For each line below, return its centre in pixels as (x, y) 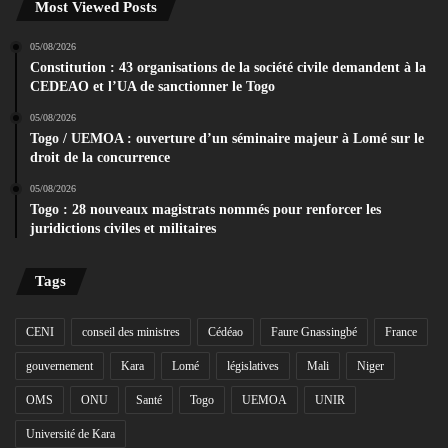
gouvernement (59, 366)
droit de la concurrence (100, 158)
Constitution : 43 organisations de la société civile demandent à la (228, 68)
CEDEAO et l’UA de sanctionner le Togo (152, 87)
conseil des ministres (131, 332)
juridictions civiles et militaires (123, 229)
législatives (253, 366)
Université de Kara (70, 434)
